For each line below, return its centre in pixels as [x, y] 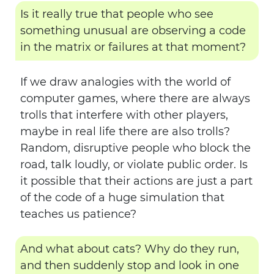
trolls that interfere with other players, [124, 115]
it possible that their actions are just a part [136, 181]
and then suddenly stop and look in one [130, 265]
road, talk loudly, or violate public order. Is [134, 165]
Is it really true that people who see [117, 14]
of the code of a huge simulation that [122, 198]
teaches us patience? [78, 214]
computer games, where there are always [135, 98]
